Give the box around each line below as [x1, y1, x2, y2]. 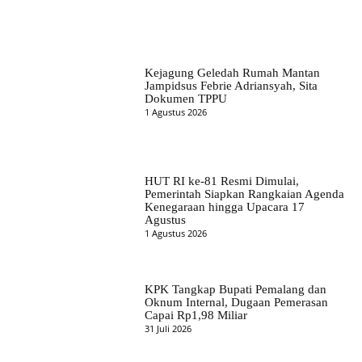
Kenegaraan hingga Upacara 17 [144, 200, 305, 213]
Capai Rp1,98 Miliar [144, 309, 247, 322]
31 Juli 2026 [144, 322, 192, 335]
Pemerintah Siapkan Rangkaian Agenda [144, 187, 344, 200]
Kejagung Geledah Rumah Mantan [144, 65, 320, 79]
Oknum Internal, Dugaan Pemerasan [144, 296, 328, 309]
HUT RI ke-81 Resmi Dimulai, [144, 174, 299, 187]
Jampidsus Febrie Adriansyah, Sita [144, 78, 318, 92]
